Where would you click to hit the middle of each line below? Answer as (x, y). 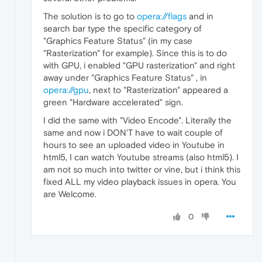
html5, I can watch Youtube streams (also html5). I (141, 157)
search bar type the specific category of (123, 29)
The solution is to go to (90, 16)
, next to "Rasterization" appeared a (158, 90)
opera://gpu (66, 90)
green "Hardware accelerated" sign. (113, 102)
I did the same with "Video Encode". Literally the (137, 120)
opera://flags (162, 16)
